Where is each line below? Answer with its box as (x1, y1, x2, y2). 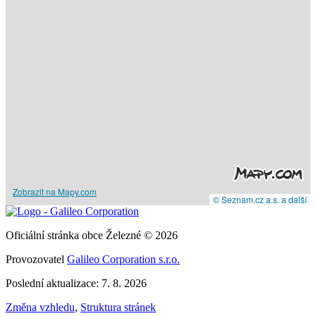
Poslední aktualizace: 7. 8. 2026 (6, 277, 147, 290)
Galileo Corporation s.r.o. (67, 253, 180, 266)
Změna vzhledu (6, 301, 75, 314)
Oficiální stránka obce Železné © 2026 (6, 229, 178, 242)
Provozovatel (6, 253, 67, 266)
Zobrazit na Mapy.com (13, 186, 97, 198)
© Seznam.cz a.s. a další (213, 193, 307, 206)
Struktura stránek (80, 301, 156, 314)
